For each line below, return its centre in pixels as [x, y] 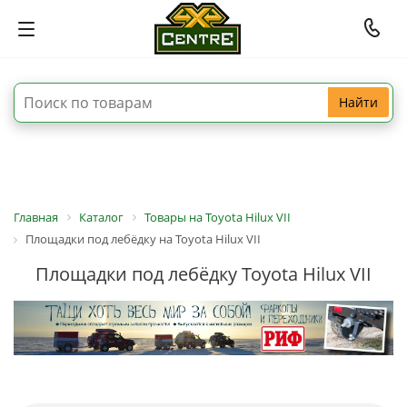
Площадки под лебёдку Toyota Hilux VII [203, 273]
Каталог [101, 217]
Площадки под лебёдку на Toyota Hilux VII [143, 239]
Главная [36, 217]
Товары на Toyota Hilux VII [218, 217]
